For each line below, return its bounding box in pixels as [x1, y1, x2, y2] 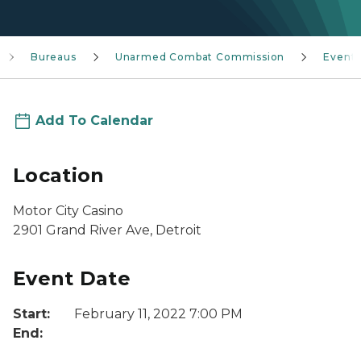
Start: [13, 306, 50, 322]
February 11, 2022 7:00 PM [74, 306, 243, 322]
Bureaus [31, 51, 77, 63]
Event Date [13, 267, 131, 290]
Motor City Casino [13, 203, 123, 218]
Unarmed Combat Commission [114, 51, 285, 63]
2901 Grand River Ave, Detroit [13, 222, 201, 238]
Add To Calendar [35, 113, 153, 128]
